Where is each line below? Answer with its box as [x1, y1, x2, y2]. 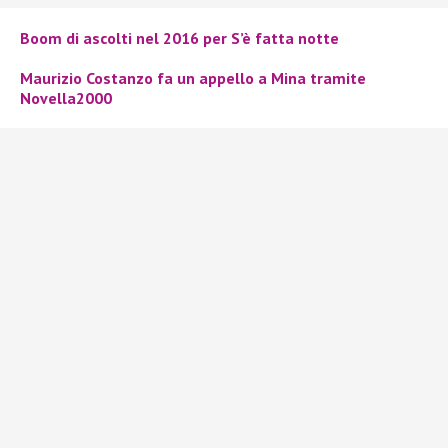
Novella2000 [20, 87, 112, 108]
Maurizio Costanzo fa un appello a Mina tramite [20, 67, 366, 88]
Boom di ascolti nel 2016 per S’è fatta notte [20, 27, 339, 48]
